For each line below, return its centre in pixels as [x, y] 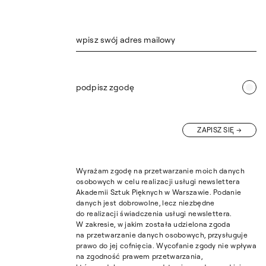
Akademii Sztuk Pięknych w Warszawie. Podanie [159, 192]
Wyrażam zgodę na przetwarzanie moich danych [160, 171]
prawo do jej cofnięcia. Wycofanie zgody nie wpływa [166, 246]
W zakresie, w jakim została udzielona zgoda [153, 224]
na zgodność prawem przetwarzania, [139, 256]
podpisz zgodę [105, 88]
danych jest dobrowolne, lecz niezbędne [145, 203]
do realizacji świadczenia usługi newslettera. [154, 214]
